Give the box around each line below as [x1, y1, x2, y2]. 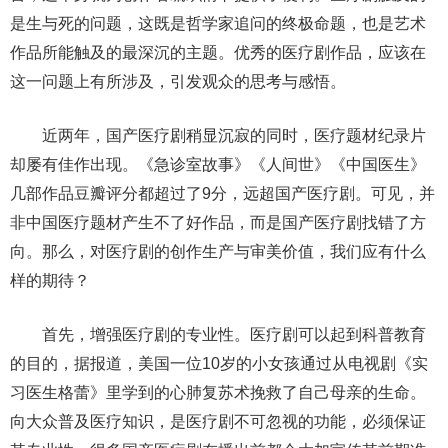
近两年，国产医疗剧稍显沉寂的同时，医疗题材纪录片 [10, 127, 426, 144]
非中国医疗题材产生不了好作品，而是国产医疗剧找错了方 [10, 214, 426, 231]
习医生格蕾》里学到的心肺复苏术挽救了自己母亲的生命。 [10, 384, 426, 401]
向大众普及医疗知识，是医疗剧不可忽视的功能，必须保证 [10, 413, 426, 430]
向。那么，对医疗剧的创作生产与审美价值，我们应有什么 [10, 243, 426, 260]
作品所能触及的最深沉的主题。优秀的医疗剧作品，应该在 [10, 44, 426, 61]
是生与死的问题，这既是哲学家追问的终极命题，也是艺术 [10, 15, 426, 32]
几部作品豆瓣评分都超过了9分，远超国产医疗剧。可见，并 [10, 185, 435, 202]
